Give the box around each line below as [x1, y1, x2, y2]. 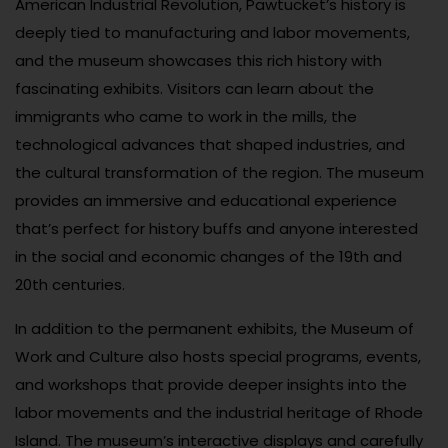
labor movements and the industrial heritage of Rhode [15, 402, 423, 424]
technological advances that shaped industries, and [15, 134, 405, 156]
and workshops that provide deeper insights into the [15, 374, 407, 396]
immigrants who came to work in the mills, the [15, 106, 357, 128]
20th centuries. [15, 274, 125, 296]
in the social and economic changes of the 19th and [15, 246, 402, 268]
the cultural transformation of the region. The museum [15, 162, 424, 184]
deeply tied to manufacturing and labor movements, [15, 22, 410, 44]
